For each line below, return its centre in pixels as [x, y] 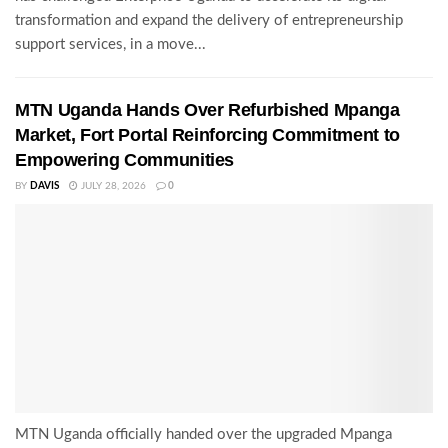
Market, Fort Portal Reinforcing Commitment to [207, 135]
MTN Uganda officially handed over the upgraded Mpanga [203, 435]
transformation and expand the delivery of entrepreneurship [209, 21]
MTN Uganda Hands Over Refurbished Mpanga [207, 110]
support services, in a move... [110, 45]
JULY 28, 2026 [112, 186]
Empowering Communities [125, 160]
